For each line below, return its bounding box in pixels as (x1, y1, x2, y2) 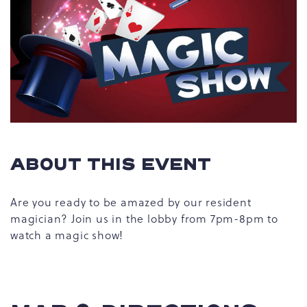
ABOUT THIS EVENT (10, 153, 211, 177)
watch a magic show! (10, 228, 130, 243)
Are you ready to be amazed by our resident (10, 195, 251, 210)
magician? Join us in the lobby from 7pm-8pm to (10, 211, 278, 227)
